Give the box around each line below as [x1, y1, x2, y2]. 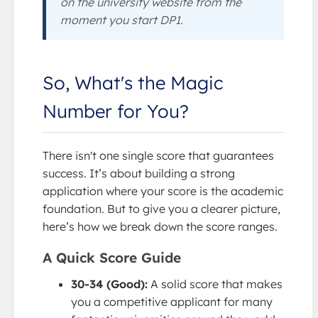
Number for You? [43, 99, 189, 122]
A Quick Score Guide [43, 248, 181, 266]
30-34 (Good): [71, 276, 148, 291]
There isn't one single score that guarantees [43, 148, 274, 163]
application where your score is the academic [43, 183, 283, 198]
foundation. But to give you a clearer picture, [43, 201, 280, 216]
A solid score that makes [148, 276, 283, 291]
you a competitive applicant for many [71, 294, 273, 309]
